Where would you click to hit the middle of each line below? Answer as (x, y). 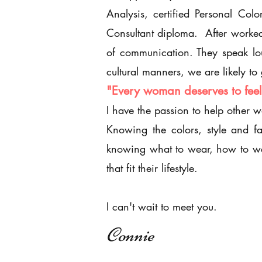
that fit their (132, 168)
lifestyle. (180, 168)
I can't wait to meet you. (162, 206)
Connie (130, 235)
